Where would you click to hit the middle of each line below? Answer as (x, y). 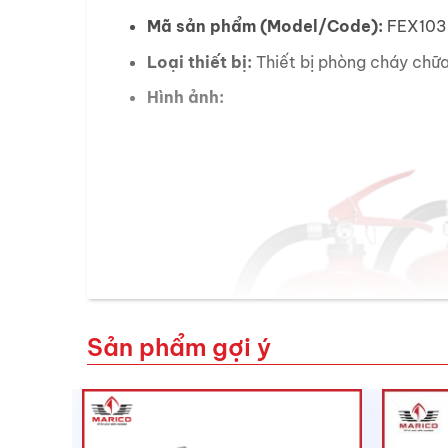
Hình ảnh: (185, 96)
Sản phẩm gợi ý (179, 346)
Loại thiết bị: (199, 61)
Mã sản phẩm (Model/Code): (265, 26)
